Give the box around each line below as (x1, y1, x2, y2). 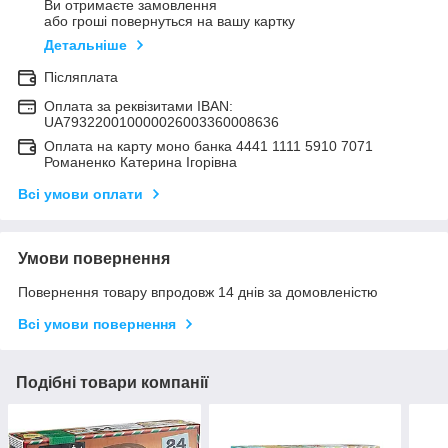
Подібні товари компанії (16, 374, 209, 392)
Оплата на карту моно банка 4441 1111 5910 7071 (44, 138, 373, 155)
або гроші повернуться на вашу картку (44, 13, 295, 30)
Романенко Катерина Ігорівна (44, 154, 237, 171)
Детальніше (44, 37, 127, 54)
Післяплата (44, 69, 118, 86)
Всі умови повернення (18, 316, 176, 333)
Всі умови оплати (18, 186, 143, 203)
